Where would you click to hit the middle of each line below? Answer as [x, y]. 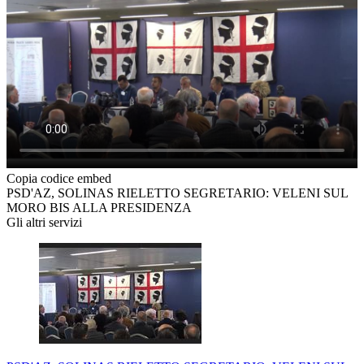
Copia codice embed [59, 179]
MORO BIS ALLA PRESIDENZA [99, 208]
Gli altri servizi [44, 223]
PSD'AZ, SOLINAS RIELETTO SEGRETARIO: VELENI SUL [177, 193]
